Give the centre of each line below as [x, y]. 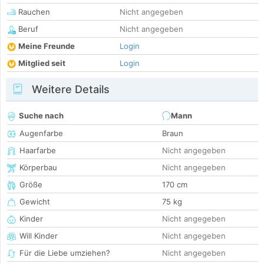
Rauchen [33, 12]
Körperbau [38, 168]
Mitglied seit [42, 63]
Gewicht [35, 202]
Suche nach [41, 116]
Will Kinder [39, 236]
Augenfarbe [41, 133]
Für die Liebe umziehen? [65, 253]
